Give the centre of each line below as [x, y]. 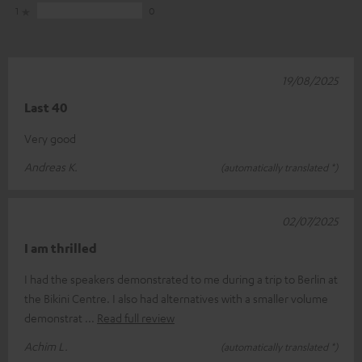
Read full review [136, 317]
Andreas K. [51, 166]
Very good [50, 138]
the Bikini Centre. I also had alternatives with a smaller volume [176, 298]
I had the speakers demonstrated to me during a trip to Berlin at [181, 278]
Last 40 [46, 107]
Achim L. [46, 345]
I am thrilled [61, 248]
